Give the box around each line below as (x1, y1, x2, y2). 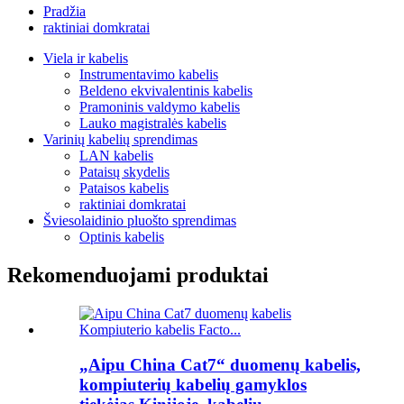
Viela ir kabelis (43, 50, 128, 66)
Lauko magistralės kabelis (79, 115, 226, 131)
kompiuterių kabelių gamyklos (79, 374, 307, 394)
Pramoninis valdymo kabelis (79, 99, 240, 115)
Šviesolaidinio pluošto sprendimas (43, 213, 236, 228)
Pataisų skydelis (79, 164, 170, 179)
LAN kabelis (79, 148, 153, 163)
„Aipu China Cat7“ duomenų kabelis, (79, 354, 361, 374)
